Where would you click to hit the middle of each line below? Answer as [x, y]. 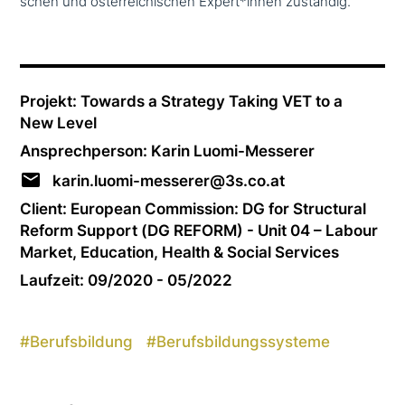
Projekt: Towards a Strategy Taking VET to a [182, 100]
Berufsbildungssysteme [244, 342]
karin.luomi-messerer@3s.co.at [169, 180]
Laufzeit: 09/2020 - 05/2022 [127, 280]
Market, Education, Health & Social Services [180, 251]
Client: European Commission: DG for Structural [193, 208]
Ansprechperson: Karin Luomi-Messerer [168, 151]
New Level [59, 122]
